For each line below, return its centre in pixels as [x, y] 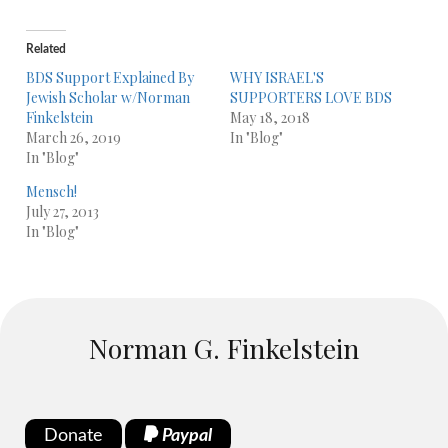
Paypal [185, 436]
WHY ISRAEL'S [276, 77]
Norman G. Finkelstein [224, 348]
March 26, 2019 [73, 137]
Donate [73, 436]
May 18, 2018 [269, 117]
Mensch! [51, 191]
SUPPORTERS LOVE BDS [310, 97]
